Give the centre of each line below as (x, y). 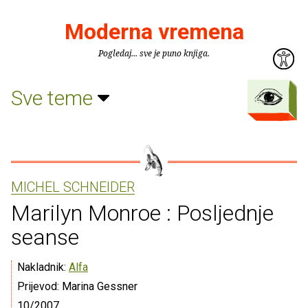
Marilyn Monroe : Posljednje (142, 213)
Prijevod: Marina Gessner (77, 286)
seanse (45, 237)
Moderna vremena (154, 32)
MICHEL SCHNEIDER (73, 187)
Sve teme (54, 98)
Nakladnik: (43, 267)
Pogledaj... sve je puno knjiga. (154, 53)
